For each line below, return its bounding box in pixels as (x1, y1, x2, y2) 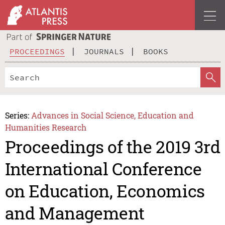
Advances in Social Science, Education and (31, 109, 194, 121)
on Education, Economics (5, 179, 205, 202)
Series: (5, 109, 29, 121)
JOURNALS (84, 46, 124, 56)
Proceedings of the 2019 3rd (5, 135, 220, 158)
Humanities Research (5, 122, 86, 133)
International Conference (5, 157, 202, 180)
